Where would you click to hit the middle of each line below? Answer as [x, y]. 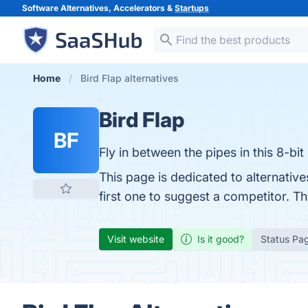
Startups [192, 8]
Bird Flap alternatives [130, 78]
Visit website [136, 239]
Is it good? [221, 239]
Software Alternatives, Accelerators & [98, 8]
